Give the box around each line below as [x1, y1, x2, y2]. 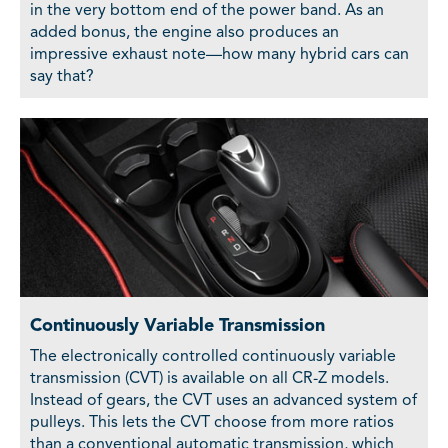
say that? [30, 68, 94, 85]
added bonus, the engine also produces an [30, 24, 339, 41]
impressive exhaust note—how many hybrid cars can [30, 46, 409, 63]
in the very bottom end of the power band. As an [30, 2, 384, 19]
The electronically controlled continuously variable [30, 348, 396, 365]
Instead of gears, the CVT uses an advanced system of [30, 392, 417, 409]
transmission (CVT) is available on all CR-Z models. [30, 370, 389, 387]
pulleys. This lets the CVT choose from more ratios [30, 414, 394, 431]
